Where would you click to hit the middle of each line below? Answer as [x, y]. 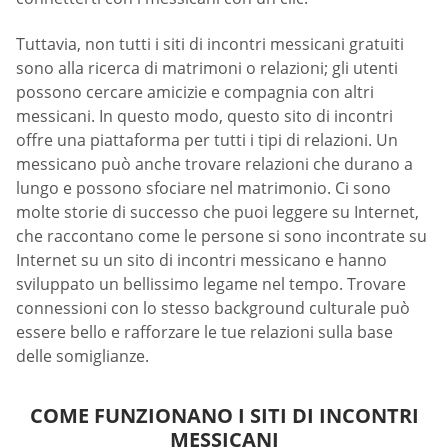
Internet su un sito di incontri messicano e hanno [201, 259]
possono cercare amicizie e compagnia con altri [195, 91]
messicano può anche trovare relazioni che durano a [214, 163]
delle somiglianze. [82, 355]
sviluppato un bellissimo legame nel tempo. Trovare [211, 283]
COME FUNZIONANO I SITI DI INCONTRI [224, 415]
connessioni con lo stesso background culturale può [213, 307]
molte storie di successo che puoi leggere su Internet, [217, 211]
